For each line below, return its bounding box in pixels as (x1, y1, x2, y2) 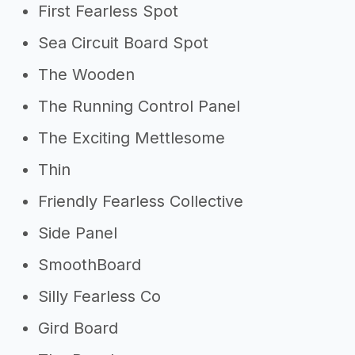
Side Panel (38, 223, 117, 242)
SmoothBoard (38, 255, 141, 274)
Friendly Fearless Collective (38, 192, 243, 211)
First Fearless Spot (38, 2, 178, 21)
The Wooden (38, 65, 135, 84)
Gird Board (38, 319, 118, 338)
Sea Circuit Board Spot (38, 33, 208, 52)
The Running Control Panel (38, 97, 240, 116)
